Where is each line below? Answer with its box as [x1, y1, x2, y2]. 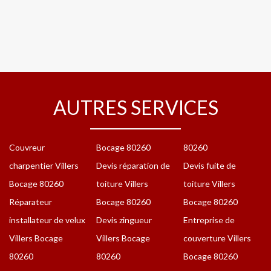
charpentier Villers [9, 160, 79, 171]
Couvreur [9, 142, 45, 153]
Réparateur [9, 197, 52, 207]
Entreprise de [183, 215, 235, 226]
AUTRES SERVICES [53, 96, 218, 120]
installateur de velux [9, 215, 85, 226]
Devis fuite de [183, 160, 236, 171]
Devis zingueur [96, 215, 152, 226]
